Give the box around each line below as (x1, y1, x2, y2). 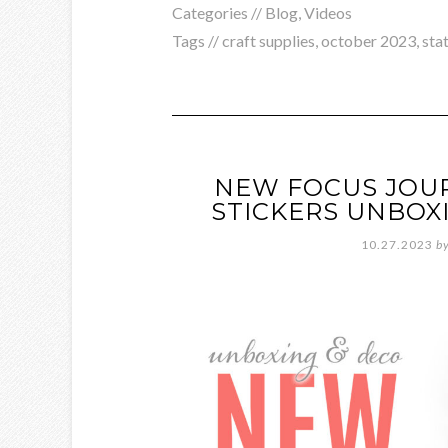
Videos (304, 3, 352, 22)
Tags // (172, 31, 222, 50)
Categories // (172, 3, 265, 22)
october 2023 (321, 31, 416, 50)
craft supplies (222, 31, 315, 50)
